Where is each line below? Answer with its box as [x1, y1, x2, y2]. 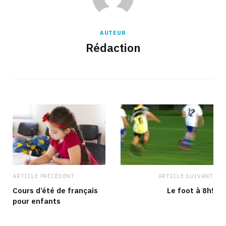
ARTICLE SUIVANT [158, 173, 213, 180]
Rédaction [85, 40, 141, 55]
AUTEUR [99, 29, 127, 37]
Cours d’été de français [13, 186, 98, 196]
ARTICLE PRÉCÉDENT [13, 173, 75, 180]
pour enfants [13, 196, 61, 206]
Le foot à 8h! [167, 186, 213, 196]
